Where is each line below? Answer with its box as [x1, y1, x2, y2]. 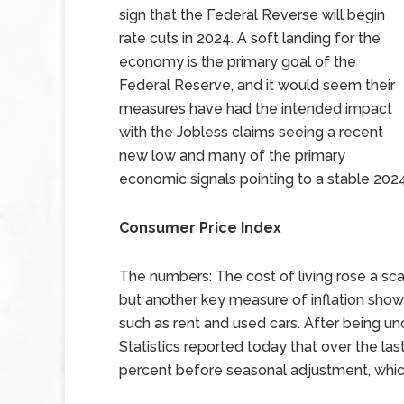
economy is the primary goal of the [119, 53, 356, 70]
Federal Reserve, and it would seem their [119, 77, 395, 94]
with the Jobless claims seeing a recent [119, 124, 383, 141]
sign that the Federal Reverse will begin [119, 6, 385, 23]
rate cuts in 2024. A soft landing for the [119, 30, 381, 47]
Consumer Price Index [119, 219, 281, 236]
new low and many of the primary [119, 147, 345, 164]
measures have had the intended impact [119, 100, 392, 117]
